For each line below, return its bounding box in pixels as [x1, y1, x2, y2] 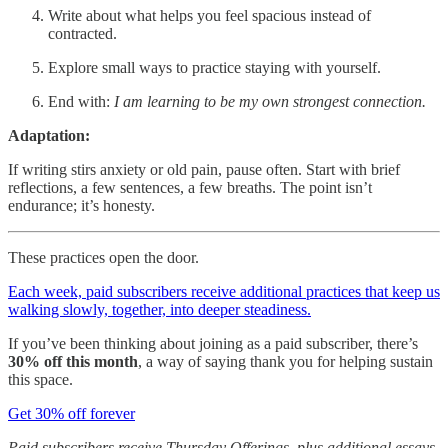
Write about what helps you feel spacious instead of [48, 7, 371, 25]
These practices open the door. [8, 249, 199, 267]
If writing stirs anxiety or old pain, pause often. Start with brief [8, 161, 400, 179]
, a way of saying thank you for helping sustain [138, 353, 433, 371]
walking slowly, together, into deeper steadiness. [8, 301, 311, 319]
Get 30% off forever [8, 405, 135, 423]
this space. [8, 371, 73, 389]
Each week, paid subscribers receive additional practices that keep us [8, 283, 440, 301]
